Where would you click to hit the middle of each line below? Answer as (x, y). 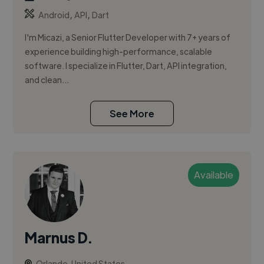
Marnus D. (59, 237)
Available (213, 175)
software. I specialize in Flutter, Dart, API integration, (126, 66)
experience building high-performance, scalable (119, 52)
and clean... (47, 80)
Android (54, 15)
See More (132, 114)
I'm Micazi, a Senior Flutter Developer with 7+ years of (128, 37)
